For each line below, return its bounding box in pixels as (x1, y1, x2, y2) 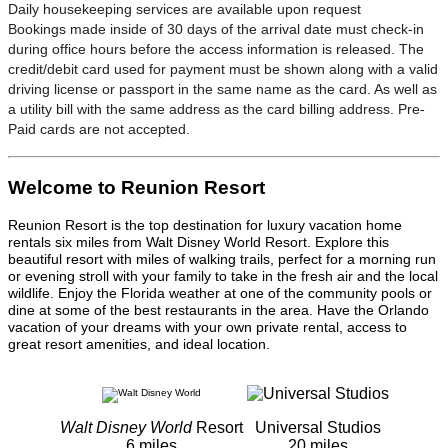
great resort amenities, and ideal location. (8, 336, 270, 353)
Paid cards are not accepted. (8, 120, 190, 137)
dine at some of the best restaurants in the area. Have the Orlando (8, 302, 429, 319)
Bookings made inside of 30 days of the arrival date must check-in (8, 20, 424, 37)
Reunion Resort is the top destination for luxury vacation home (8, 217, 402, 234)
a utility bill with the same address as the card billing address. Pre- (8, 100, 425, 117)
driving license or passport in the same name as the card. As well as (8, 80, 437, 97)
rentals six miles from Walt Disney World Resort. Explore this (8, 234, 389, 251)
